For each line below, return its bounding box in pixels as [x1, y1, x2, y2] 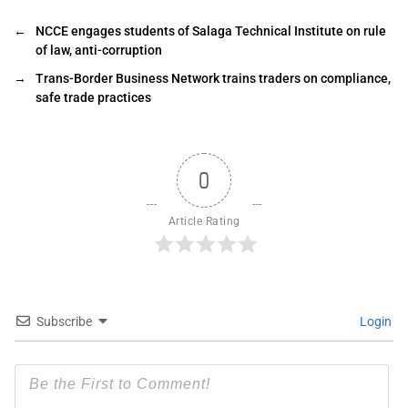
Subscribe [36, 313, 92, 329]
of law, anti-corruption [36, 42, 162, 57]
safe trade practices [36, 89, 151, 105]
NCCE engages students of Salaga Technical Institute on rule [36, 23, 386, 38]
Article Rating [168, 214, 240, 228]
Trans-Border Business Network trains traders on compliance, [36, 70, 391, 86]
